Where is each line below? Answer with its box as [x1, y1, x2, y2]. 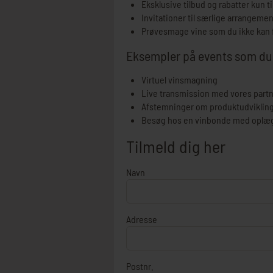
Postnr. [126, 260, 154, 272]
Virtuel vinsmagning [141, 74, 218, 85]
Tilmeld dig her [126, 136, 225, 157]
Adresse [126, 213, 157, 225]
